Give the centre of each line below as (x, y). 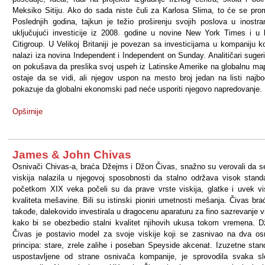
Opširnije (28, 112)
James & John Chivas (72, 155)
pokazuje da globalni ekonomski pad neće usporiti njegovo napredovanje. (137, 89)
